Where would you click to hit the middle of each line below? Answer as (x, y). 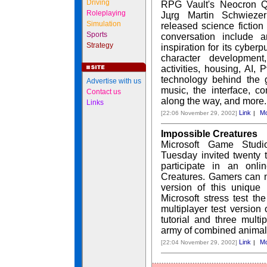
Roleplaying (106, 13)
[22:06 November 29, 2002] (199, 113)
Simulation (104, 24)
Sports (97, 35)
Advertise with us (114, 81)
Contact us (104, 92)
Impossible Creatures (209, 134)
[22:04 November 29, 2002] (199, 242)
